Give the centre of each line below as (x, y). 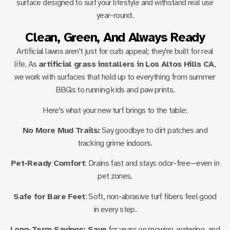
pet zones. (115, 176)
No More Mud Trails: (61, 131)
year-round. (115, 15)
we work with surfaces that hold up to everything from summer (115, 77)
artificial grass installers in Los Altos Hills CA (126, 64)
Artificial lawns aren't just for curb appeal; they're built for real (115, 52)
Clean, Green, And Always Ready (115, 37)
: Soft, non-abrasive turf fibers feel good (151, 196)
